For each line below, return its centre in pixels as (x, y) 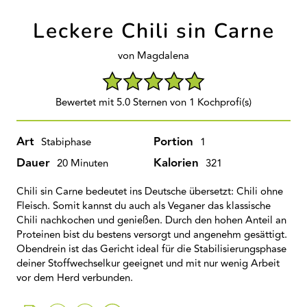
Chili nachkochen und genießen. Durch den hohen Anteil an (151, 220)
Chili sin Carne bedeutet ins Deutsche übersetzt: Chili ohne (150, 192)
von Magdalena (153, 56)
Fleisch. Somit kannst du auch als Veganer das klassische (144, 206)
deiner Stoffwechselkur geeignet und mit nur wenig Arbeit (148, 263)
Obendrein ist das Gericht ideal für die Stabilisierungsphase (151, 249)
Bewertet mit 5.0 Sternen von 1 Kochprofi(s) (153, 102)
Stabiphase (66, 142)
